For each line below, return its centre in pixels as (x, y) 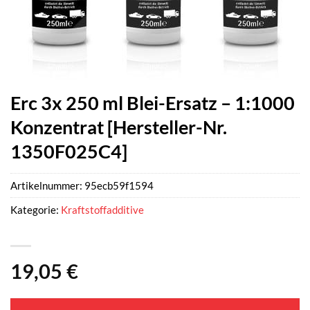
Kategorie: (36, 209)
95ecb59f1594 (119, 185)
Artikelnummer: (47, 185)
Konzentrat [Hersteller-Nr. (119, 127)
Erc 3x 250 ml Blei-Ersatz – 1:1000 (153, 103)
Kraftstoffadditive (102, 209)
